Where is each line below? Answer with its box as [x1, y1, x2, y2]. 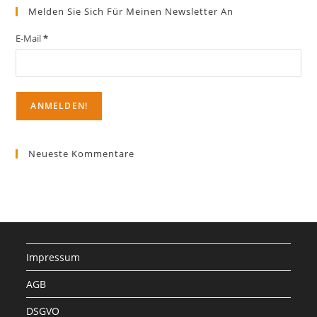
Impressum [26, 250, 81, 264]
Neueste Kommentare [28, 146, 135, 160]
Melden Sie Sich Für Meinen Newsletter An [28, 4, 234, 18]
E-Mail [16, 31, 44, 45]
